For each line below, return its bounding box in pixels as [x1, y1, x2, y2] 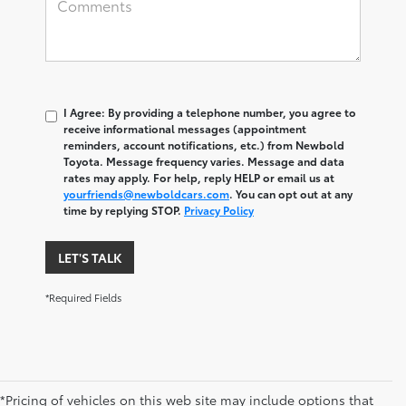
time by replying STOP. [63, 201, 184, 217]
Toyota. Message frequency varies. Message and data [63, 152, 344, 169]
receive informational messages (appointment [63, 120, 306, 136]
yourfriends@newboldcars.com [63, 185, 229, 201]
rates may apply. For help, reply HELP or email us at [63, 169, 334, 185]
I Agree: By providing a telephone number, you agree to [63, 103, 356, 120]
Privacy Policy [184, 201, 254, 217]
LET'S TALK [58, 247, 121, 266]
